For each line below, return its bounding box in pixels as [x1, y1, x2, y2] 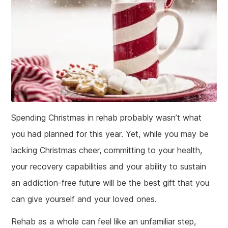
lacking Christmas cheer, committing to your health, [11, 145, 203, 155]
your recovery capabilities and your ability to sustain [11, 161, 207, 172]
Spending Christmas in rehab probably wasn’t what [11, 112, 202, 123]
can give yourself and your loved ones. [11, 194, 157, 204]
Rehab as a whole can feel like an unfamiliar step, [11, 216, 196, 226]
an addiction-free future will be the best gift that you [11, 178, 210, 188]
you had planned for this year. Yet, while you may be [11, 129, 209, 139]
